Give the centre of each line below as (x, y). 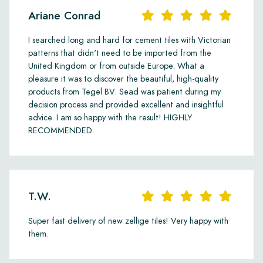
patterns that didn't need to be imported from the (120, 53)
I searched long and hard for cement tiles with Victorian (129, 40)
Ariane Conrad (64, 15)
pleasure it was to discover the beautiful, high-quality (123, 78)
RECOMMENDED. (61, 130)
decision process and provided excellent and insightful (126, 104)
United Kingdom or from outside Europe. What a (116, 65)
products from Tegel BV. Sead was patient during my (124, 91)
